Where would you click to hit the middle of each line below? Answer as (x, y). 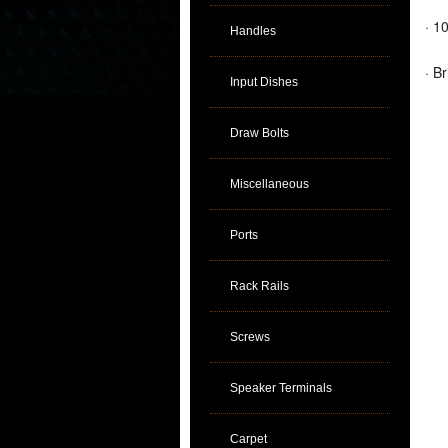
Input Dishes (264, 82)
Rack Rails (259, 286)
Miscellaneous (269, 184)
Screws (250, 337)
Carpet (248, 439)
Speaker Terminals (281, 388)
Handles (253, 31)
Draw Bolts (259, 133)
